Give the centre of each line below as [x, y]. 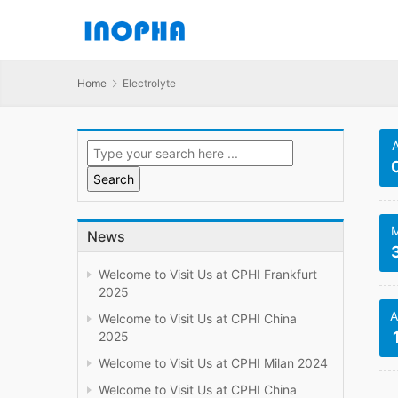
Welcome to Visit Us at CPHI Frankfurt [208, 275]
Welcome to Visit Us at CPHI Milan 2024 [213, 363]
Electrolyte [149, 83]
